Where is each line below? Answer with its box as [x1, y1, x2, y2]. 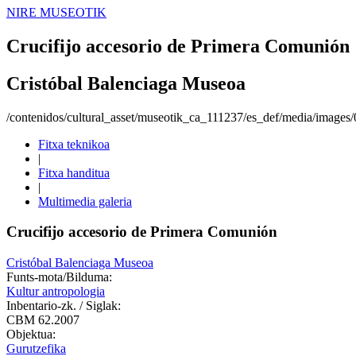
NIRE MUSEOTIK [6, 6, 106, 19]
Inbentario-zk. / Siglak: [6, 299, 121, 313]
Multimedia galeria [38, 194, 132, 208]
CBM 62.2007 [6, 313, 79, 327]
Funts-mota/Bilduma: [6, 270, 112, 284]
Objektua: [6, 327, 56, 342]
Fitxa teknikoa [38, 137, 110, 151]
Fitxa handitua [38, 165, 110, 180]
